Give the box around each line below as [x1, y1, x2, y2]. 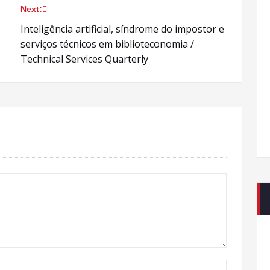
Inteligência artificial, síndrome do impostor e [20, 22, 224, 36]
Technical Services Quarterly [20, 52, 148, 66]
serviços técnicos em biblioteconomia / [20, 37, 194, 51]
